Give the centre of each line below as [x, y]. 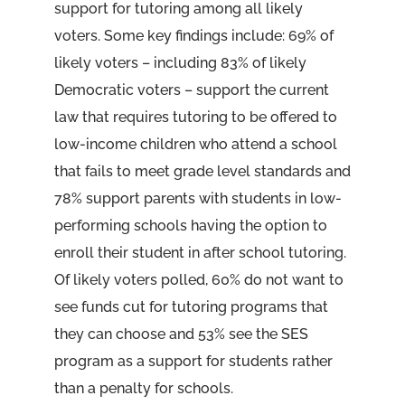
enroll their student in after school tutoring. [200, 253]
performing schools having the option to [190, 226]
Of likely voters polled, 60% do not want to [198, 280]
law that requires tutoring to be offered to [195, 117]
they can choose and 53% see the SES [181, 334]
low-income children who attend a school [195, 144]
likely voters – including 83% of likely [180, 63]
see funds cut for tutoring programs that [191, 307]
